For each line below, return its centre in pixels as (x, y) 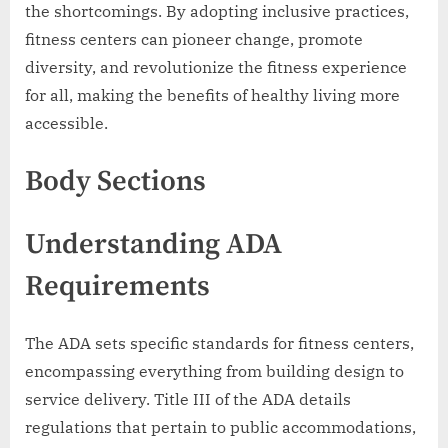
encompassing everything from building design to (214, 371)
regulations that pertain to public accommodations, (220, 427)
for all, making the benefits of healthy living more (212, 95)
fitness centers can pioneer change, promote (194, 39)
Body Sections (115, 182)
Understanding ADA (153, 245)
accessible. (66, 123)
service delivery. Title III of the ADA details (188, 399)
